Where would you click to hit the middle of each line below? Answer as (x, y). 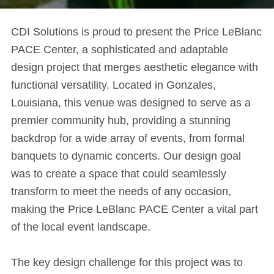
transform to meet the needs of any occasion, (121, 191)
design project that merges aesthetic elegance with (134, 67)
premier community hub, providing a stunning (120, 120)
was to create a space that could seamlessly (118, 174)
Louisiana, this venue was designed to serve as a (131, 103)
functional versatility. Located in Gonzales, (113, 85)
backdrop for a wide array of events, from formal (128, 138)
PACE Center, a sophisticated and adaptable (119, 50)
